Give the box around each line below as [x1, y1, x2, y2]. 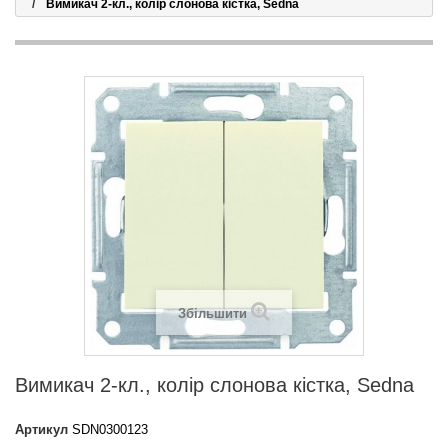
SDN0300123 [72, 422, 148, 437]
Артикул [15, 422, 68, 437]
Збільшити [178, 306, 247, 321]
